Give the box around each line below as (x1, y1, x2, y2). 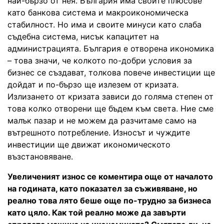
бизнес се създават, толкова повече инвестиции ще (7, 67, 215, 77)
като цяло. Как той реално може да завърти (7, 207, 186, 217)
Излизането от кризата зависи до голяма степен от (7, 91, 213, 101)
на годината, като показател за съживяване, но (7, 183, 197, 193)
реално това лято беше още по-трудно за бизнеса (7, 195, 211, 205)
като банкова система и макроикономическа (7, 7, 188, 17)
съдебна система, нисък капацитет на (7, 31, 159, 41)
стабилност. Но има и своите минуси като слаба (7, 19, 201, 29)
